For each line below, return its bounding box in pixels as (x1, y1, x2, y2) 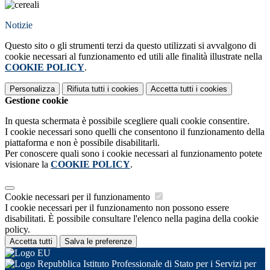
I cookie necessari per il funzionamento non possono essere (5, 202, 229, 213)
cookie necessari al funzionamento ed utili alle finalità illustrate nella (5, 51, 262, 62)
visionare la (5, 159, 51, 170)
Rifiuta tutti (67, 84, 105, 94)
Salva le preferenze (64, 237, 132, 246)
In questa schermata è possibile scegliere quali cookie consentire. (5, 116, 250, 127)
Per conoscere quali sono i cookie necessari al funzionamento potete (5, 148, 262, 159)
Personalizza (10, 84, 55, 94)
